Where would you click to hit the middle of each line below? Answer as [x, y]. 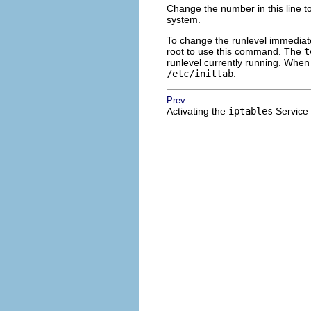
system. [184, 20]
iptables [251, 111]
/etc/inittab [200, 74]
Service [291, 111]
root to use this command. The [235, 52]
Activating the [197, 111]
